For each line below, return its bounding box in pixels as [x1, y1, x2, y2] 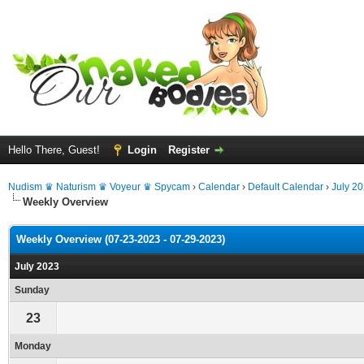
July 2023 [15, 261, 59, 272]
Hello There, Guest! [8, 144, 103, 156]
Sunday [15, 284, 50, 296]
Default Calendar [248, 181, 323, 193]
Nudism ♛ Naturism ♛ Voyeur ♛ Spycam [8, 181, 190, 193]
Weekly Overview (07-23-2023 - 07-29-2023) [16, 233, 225, 245]
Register [168, 144, 210, 156]
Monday [15, 340, 51, 352]
